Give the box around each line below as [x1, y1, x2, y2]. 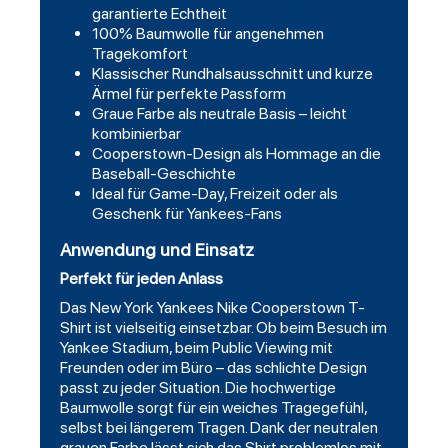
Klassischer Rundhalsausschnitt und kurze [92, 64, 373, 84]
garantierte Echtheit [92, 4, 227, 24]
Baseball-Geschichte [92, 164, 236, 184]
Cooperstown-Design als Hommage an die [92, 144, 381, 164]
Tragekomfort [92, 44, 188, 64]
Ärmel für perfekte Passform [92, 84, 286, 104]
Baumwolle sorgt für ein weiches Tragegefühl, [60, 398, 367, 418]
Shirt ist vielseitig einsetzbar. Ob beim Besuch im [60, 318, 387, 338]
